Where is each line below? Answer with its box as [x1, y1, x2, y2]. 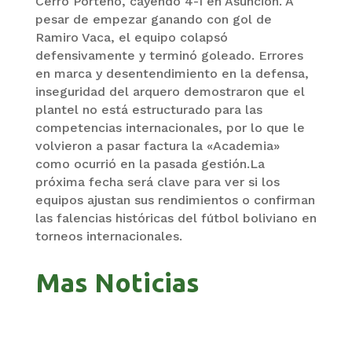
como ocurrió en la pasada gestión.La [35, 156, 265, 172]
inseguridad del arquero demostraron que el [35, 84, 305, 100]
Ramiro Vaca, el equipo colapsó [35, 30, 228, 46]
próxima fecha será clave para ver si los [35, 174, 280, 190]
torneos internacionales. [35, 229, 182, 244]
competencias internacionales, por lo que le [35, 120, 305, 136]
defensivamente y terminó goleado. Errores [35, 48, 303, 64]
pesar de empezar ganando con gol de [35, 12, 272, 27]
